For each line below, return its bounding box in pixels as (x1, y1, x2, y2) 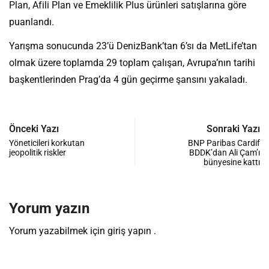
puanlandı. (9, 16, 54, 28)
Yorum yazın (9, 200, 89, 217)
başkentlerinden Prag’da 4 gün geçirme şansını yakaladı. (9, 74, 247, 86)
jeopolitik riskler (9, 148, 66, 158)
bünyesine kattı (204, 157, 260, 168)
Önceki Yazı (9, 123, 59, 135)
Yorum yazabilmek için (9, 225, 107, 237)
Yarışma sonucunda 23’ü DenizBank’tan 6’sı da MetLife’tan (9, 40, 257, 52)
